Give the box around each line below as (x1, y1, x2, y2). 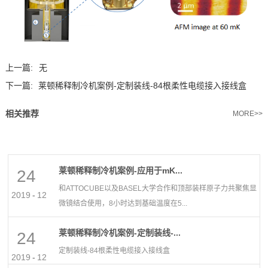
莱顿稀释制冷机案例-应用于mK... (59, 166, 183, 176)
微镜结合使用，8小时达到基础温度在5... (59, 199, 188, 208)
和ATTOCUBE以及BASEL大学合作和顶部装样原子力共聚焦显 (59, 184, 257, 193)
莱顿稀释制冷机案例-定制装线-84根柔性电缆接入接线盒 (38, 81, 246, 91)
